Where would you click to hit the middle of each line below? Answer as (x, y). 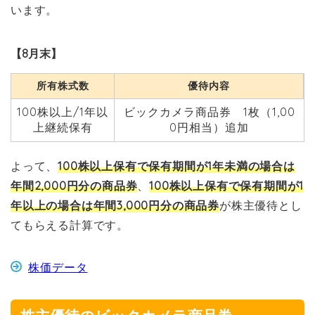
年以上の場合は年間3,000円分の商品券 (115, 206)
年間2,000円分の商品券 (74, 186)
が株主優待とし (261, 206)
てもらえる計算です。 (70, 225)
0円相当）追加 (209, 128)
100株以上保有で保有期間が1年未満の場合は (176, 166)
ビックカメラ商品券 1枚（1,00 (209, 112)
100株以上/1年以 (63, 112)
